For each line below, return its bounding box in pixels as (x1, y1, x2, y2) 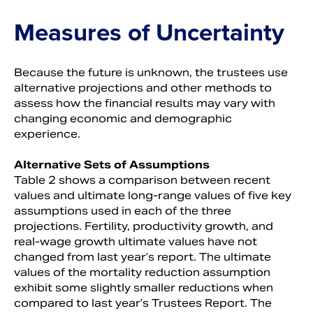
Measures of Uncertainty (14, 13, 284, 50)
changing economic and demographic (14, 111, 232, 125)
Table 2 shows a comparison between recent (14, 173, 270, 187)
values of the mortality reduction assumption (14, 265, 270, 279)
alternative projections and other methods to (14, 80, 272, 94)
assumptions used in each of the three (14, 203, 231, 217)
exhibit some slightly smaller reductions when (14, 280, 273, 294)
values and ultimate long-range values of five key (14, 188, 291, 202)
